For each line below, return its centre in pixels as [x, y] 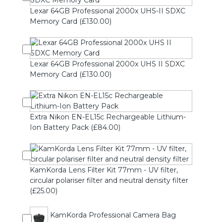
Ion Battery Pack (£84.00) [75, 127]
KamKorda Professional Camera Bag [112, 215]
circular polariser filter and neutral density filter [109, 180]
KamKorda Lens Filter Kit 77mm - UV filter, [104, 170]
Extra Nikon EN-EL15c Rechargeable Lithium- [108, 117]
